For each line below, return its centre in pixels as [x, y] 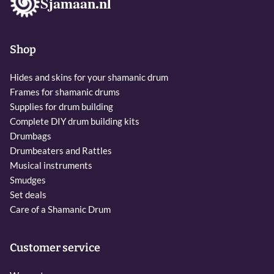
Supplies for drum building [61, 107]
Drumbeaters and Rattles [61, 151]
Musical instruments [51, 165]
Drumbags [31, 136]
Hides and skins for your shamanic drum [89, 77]
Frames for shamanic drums [65, 92]
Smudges [28, 180]
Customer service [55, 248]
